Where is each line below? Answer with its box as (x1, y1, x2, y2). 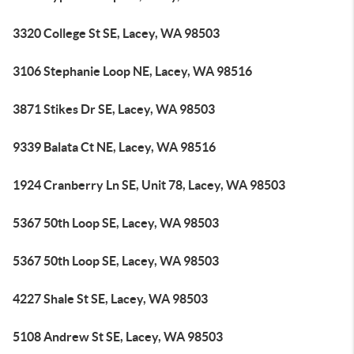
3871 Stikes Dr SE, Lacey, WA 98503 (13, 102, 215, 116)
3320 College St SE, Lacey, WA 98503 (13, 26, 220, 40)
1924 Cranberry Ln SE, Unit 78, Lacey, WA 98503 (13, 178, 285, 192)
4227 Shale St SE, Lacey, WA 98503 (13, 292, 208, 306)
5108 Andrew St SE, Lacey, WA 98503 (13, 330, 223, 344)
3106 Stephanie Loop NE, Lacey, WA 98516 (13, 64, 252, 78)
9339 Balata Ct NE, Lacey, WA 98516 (13, 140, 216, 154)
